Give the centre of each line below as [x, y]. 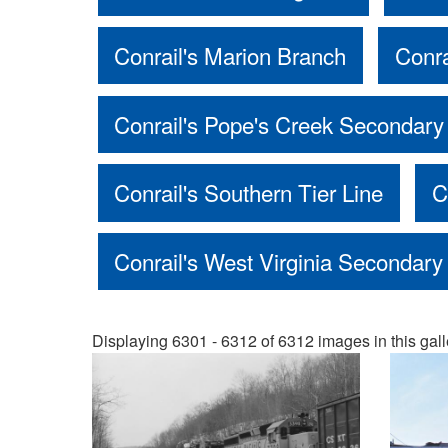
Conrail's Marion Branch [230, 55]
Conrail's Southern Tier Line [249, 192]
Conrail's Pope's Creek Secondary [279, 123]
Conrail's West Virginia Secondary [279, 260]
